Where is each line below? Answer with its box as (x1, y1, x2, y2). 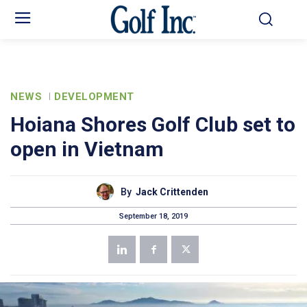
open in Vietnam (10, 137, 164, 162)
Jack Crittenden (136, 186, 208, 197)
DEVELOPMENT (54, 90, 134, 103)
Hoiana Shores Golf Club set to (10, 112, 295, 137)
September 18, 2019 (119, 211, 188, 221)
